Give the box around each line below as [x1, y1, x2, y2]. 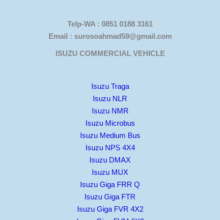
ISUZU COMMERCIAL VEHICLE [55, 49, 165, 58]
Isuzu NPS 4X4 [85, 143, 135, 152]
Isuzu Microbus [85, 119, 135, 128]
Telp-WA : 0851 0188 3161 [67, 20, 153, 28]
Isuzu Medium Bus [80, 131, 140, 140]
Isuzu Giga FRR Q [80, 180, 140, 189]
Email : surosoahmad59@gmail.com [48, 32, 172, 41]
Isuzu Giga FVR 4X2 [77, 205, 143, 214]
